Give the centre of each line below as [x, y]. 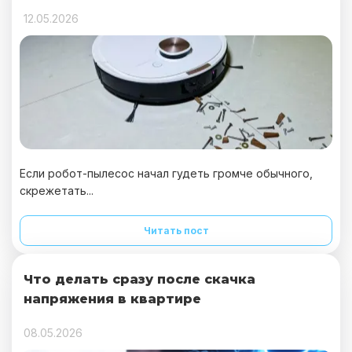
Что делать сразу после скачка [139, 279]
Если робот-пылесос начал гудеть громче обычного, [166, 173]
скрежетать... [57, 191]
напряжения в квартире [112, 299]
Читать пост [176, 231]
